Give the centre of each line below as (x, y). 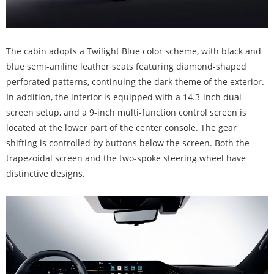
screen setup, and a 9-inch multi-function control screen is (126, 113)
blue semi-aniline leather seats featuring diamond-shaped (126, 67)
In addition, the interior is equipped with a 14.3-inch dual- (125, 97)
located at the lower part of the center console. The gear (121, 128)
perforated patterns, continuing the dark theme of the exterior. (135, 82)
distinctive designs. (46, 174)
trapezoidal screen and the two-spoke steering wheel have (126, 158)
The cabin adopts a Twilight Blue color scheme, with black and (134, 51)
